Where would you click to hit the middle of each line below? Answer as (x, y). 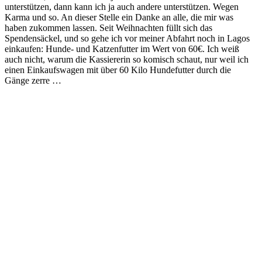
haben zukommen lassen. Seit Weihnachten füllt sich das (108, 28)
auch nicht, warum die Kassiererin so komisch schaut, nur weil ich (127, 60)
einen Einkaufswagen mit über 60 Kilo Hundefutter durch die (118, 70)
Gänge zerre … (33, 81)
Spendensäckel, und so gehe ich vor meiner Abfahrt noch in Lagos (127, 39)
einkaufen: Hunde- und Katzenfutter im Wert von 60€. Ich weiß (122, 49)
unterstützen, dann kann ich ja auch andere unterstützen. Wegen (122, 7)
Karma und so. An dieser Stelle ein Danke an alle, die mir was (119, 18)
